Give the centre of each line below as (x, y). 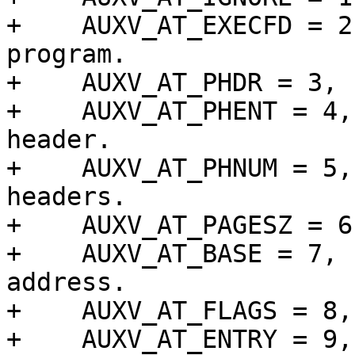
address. (67, 282)
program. (67, 54)
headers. (67, 197)
